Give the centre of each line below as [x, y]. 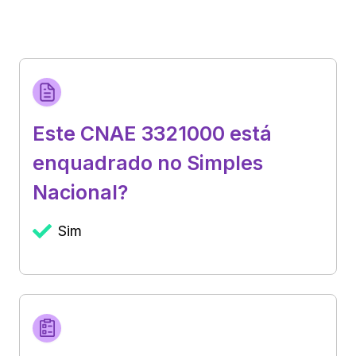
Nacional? [80, 192]
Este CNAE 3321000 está [152, 133]
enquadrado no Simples [148, 163]
